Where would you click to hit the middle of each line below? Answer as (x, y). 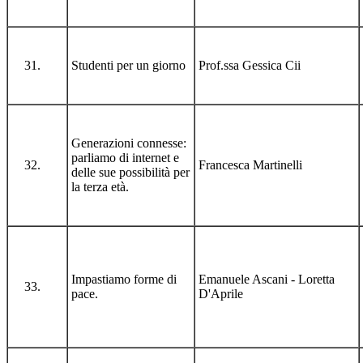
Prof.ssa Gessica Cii (250, 65)
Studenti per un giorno (128, 65)
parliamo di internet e (125, 157)
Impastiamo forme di (124, 279)
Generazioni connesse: (129, 143)
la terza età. (100, 186)
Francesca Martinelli (250, 164)
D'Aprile (221, 293)
